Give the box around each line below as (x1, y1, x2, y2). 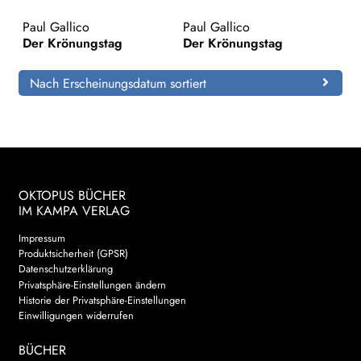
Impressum (18, 230, 65, 246)
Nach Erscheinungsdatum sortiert (29, 73, 206, 93)
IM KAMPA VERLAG (18, 201, 130, 220)
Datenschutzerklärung (18, 261, 113, 277)
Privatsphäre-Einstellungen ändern (18, 276, 166, 293)
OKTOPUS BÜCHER (18, 185, 126, 205)
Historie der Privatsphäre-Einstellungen (18, 292, 186, 308)
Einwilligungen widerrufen (18, 308, 134, 324)
